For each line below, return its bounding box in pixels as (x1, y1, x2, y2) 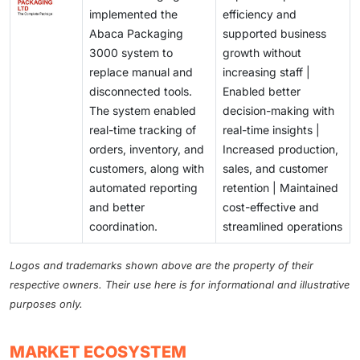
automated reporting (89, 180, 198, 194)
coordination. (89, 219, 157, 233)
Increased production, (223, 141, 338, 156)
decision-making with (223, 103, 334, 117)
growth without (223, 45, 301, 59)
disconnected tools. (89, 84, 192, 98)
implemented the (89, 6, 178, 21)
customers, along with (89, 161, 204, 175)
